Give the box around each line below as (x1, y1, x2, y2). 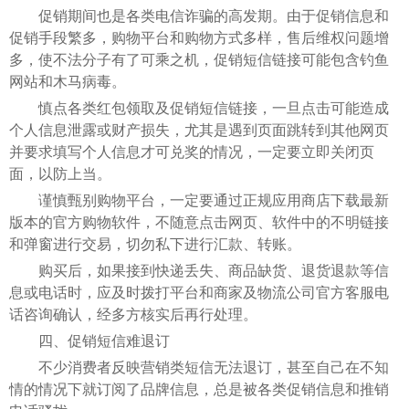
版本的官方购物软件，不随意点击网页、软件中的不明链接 (9, 214, 389, 230)
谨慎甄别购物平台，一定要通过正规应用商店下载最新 (9, 192, 389, 208)
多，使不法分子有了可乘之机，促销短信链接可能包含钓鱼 (9, 51, 389, 68)
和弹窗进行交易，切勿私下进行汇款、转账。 (9, 236, 301, 252)
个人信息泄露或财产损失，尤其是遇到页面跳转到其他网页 (9, 121, 389, 138)
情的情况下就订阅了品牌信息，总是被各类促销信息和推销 (9, 381, 389, 397)
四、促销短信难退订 (9, 332, 170, 349)
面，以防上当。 (9, 165, 111, 182)
